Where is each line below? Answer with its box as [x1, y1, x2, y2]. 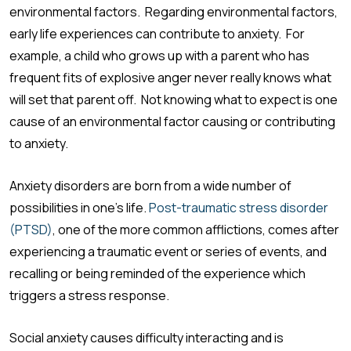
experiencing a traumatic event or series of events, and [9, 242, 327, 260]
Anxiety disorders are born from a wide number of [9, 176, 291, 194]
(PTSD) [9, 220, 52, 238]
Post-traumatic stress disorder [149, 198, 328, 216]
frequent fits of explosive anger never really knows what [9, 68, 331, 86]
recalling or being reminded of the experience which [9, 264, 306, 282]
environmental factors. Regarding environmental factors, [9, 2, 338, 20]
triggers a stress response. [9, 286, 169, 304]
